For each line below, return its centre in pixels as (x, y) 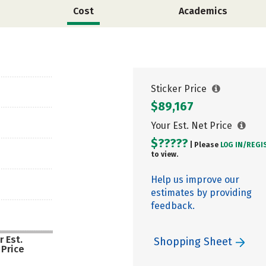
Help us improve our (195, 180)
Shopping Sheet (194, 242)
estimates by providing (201, 193)
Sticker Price (180, 89)
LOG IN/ (233, 145)
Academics (203, 11)
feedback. (173, 206)
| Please (204, 145)
